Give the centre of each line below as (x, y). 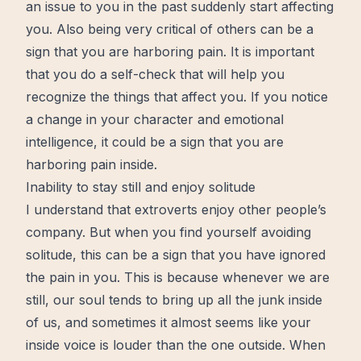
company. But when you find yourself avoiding (168, 232)
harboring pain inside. (91, 164)
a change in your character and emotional (155, 119)
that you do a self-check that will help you (155, 74)
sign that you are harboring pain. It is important (170, 52)
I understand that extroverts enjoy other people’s (176, 210)
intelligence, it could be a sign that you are (155, 142)
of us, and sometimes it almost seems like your (168, 322)
